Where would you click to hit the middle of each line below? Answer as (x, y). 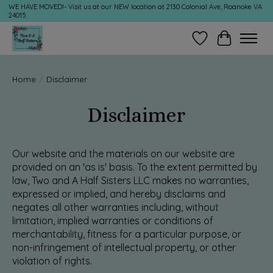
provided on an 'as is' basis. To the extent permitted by (135, 167)
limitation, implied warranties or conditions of (113, 220)
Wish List (219, 44)
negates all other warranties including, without (115, 207)
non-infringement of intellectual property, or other (124, 247)
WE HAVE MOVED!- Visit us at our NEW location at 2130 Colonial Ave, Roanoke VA (135, 7)
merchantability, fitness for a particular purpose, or (127, 234)
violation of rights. (52, 261)
